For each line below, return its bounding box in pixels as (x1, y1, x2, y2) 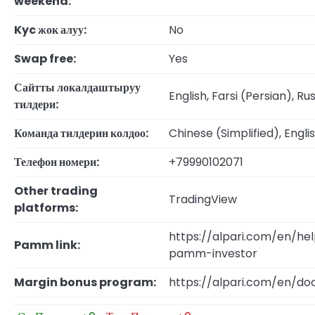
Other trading (14, 183, 98, 200)
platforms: (14, 200, 78, 217)
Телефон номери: (14, 154, 99, 171)
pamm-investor (169, 245, 257, 262)
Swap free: (14, 51, 76, 67)
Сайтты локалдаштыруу (14, 79, 141, 96)
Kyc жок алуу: (14, 22, 86, 39)
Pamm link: (14, 237, 80, 254)
